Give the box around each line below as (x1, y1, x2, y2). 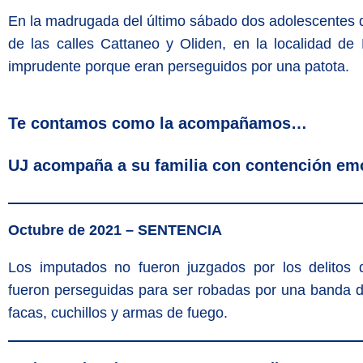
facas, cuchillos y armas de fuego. (8, 305, 228, 321)
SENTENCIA (138, 222, 222, 238)
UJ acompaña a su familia (8, 156, 207, 174)
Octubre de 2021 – (8, 222, 134, 238)
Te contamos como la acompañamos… (8, 114, 307, 132)
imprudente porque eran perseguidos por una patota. (8, 58, 349, 75)
